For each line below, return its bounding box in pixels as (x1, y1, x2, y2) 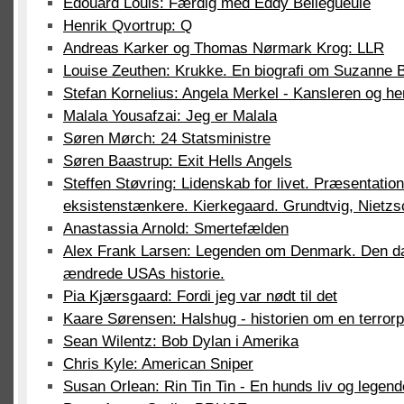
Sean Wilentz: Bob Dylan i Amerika (63, 333, 298, 350)
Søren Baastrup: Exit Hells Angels (63, 152, 292, 170)
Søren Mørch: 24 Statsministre (63, 130, 271, 147)
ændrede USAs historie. (63, 265, 225, 282)
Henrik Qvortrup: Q (63, 17, 192, 34)
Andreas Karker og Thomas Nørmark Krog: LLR (63, 40, 384, 57)
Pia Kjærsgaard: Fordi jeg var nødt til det (63, 288, 337, 305)
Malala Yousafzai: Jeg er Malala (63, 107, 277, 124)
